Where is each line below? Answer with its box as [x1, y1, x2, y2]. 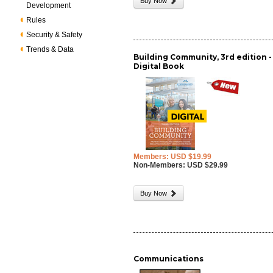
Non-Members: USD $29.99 [133, 161, 229, 169]
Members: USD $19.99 [133, 152, 212, 161]
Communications [133, 254, 204, 263]
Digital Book [133, 62, 185, 71]
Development [26, 1, 71, 10]
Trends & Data [26, 45, 74, 54]
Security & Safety [26, 30, 83, 39]
